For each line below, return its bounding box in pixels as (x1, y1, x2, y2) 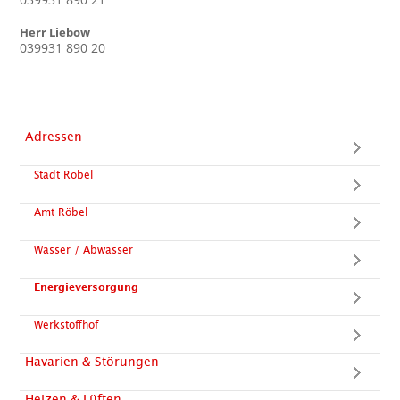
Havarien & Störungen (25, 356, 160, 369)
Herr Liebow (20, 24, 91, 40)
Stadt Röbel (34, 170, 94, 180)
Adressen (25, 131, 83, 144)
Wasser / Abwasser (34, 245, 134, 255)
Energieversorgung (34, 282, 139, 293)
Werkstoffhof (34, 320, 99, 330)
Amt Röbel (34, 207, 88, 218)
